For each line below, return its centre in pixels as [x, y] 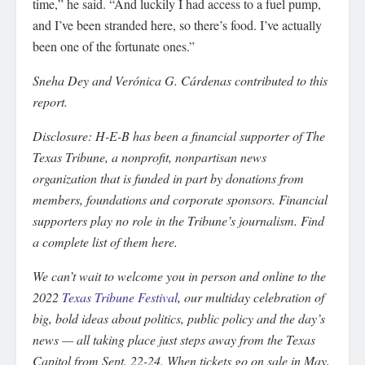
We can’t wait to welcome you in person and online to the [179, 276]
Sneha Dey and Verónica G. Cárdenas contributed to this [180, 81]
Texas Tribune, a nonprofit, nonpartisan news [150, 157]
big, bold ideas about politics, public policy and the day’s [179, 319]
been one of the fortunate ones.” [114, 46]
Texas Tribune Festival [120, 297]
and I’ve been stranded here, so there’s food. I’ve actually [177, 25]
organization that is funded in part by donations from [168, 178]
